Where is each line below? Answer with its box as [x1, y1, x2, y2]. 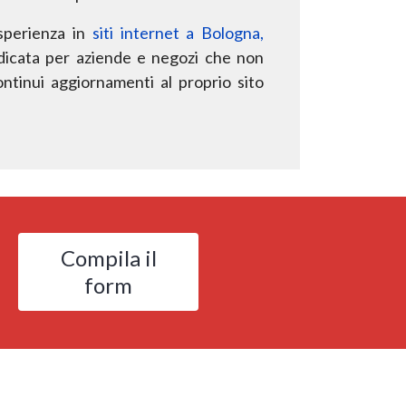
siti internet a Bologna [92, 22, 260, 43]
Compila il [60, 244, 157, 271]
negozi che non [151, 46, 265, 67]
